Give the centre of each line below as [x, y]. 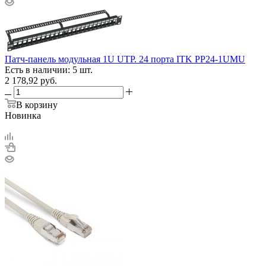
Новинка [23, 115]
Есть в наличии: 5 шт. [49, 69]
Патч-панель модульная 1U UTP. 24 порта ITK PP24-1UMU [125, 59]
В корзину [37, 104]
